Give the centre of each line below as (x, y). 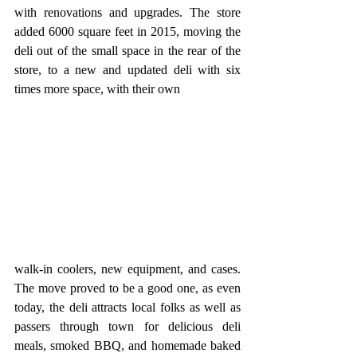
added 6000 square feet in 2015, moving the (127, 32)
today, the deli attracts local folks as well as (127, 308)
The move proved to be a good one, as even (127, 288)
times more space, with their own (99, 89)
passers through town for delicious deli (127, 327)
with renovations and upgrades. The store (127, 13)
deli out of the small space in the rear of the (127, 51)
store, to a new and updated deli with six (127, 70)
